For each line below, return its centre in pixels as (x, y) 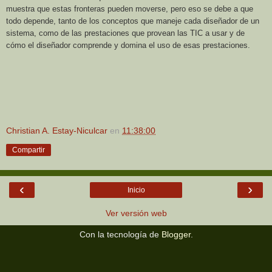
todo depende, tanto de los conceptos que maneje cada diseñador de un (133, 21)
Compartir (29, 150)
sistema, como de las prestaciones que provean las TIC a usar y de (125, 33)
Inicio (136, 190)
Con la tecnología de (120, 235)
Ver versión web (136, 213)
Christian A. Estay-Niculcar (57, 131)
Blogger (176, 235)
